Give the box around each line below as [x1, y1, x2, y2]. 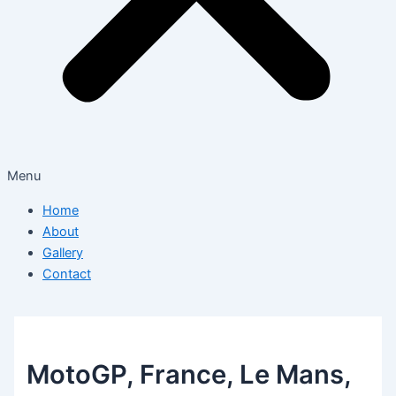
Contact [42, 265, 91, 282]
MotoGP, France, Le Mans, [27, 359, 352, 391]
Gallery [42, 244, 83, 261]
